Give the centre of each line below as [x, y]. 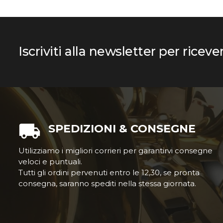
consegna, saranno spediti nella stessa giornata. [107, 183]
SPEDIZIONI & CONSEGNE [122, 129]
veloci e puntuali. [50, 162]
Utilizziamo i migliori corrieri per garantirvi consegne [115, 151]
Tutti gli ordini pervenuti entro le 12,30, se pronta [109, 172]
